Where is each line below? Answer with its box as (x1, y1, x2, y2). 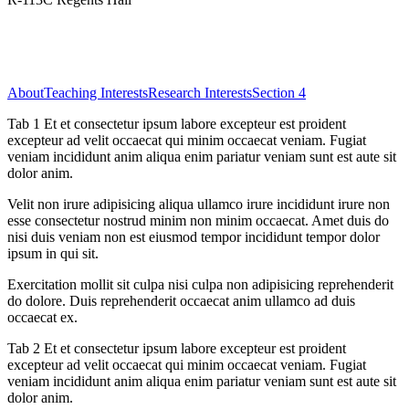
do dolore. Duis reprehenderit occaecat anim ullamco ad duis (7, 292, 355, 309)
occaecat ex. (7, 309, 78, 325)
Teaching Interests (44, 84, 148, 100)
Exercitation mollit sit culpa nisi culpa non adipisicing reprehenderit (7, 276, 393, 292)
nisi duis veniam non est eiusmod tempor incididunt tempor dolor (7, 228, 380, 245)
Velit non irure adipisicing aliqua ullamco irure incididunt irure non (7, 195, 390, 212)
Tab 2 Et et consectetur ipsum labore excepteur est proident (7, 340, 346, 356)
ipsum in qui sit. (7, 245, 99, 261)
